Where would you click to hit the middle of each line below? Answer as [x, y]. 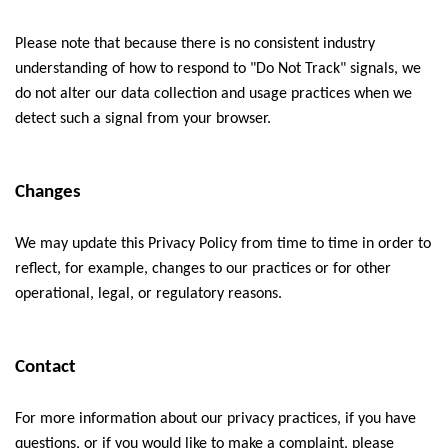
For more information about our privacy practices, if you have [215, 419]
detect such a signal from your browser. [143, 119]
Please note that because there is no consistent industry [195, 44]
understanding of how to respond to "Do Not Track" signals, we [218, 69]
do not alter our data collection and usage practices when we [213, 94]
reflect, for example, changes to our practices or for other [203, 269]
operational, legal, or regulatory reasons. [148, 294]
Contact [45, 367]
